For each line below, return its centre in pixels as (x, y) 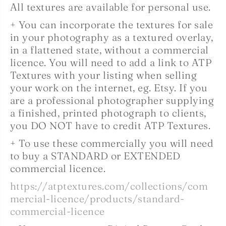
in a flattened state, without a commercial (109, 50)
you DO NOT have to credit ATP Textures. (110, 125)
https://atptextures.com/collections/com (109, 186)
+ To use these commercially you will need (112, 143)
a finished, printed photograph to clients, (108, 113)
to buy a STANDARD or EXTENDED (95, 156)
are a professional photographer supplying (112, 100)
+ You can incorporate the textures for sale (112, 24)
